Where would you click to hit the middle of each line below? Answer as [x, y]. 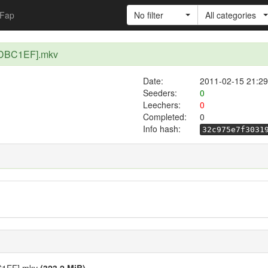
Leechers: [162, 105]
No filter [149, 15]
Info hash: [162, 129]
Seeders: [160, 93]
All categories [231, 15]
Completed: [165, 117]
